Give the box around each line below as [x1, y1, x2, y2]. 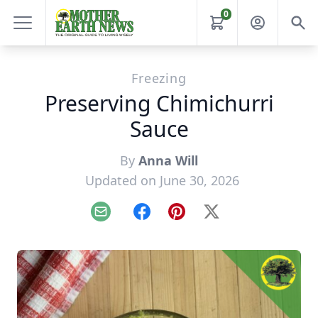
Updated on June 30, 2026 [84, 172, 239, 189]
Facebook [141, 211, 192, 227]
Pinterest [175, 211, 224, 227]
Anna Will [138, 152, 198, 169]
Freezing [131, 70, 187, 87]
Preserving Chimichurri [44, 89, 274, 118]
